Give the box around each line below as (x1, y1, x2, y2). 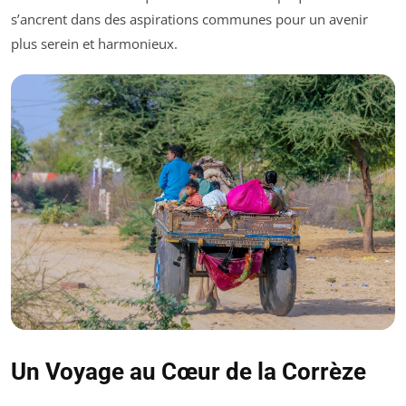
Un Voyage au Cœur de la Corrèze (11, 358, 366, 386)
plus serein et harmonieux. (11, 34, 178, 53)
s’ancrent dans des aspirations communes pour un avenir (11, 9, 368, 28)
